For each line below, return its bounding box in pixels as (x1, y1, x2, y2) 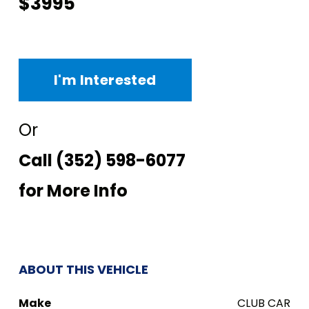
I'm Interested (54, 70, 157, 90)
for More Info (19, 179, 128, 202)
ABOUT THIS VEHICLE (19, 261, 148, 278)
